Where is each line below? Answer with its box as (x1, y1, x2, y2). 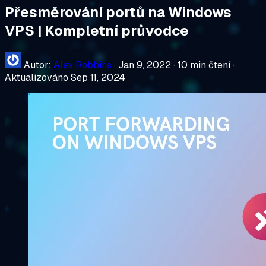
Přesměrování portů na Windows (5, 2, 232, 21)
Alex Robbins (53, 58, 112, 71)
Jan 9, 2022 (118, 58, 171, 71)
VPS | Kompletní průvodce (5, 21, 189, 40)
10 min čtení (178, 58, 230, 71)
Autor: (24, 58, 53, 71)
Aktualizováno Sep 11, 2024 (5, 71, 125, 84)
